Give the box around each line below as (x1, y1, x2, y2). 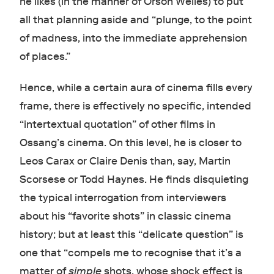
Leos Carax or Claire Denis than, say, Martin (19, 155, 231, 168)
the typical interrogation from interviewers (19, 191, 226, 205)
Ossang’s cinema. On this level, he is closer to (19, 136, 242, 150)
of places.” (19, 50, 73, 64)
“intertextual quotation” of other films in (19, 118, 215, 131)
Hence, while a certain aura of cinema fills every (19, 81, 253, 95)
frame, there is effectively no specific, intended (19, 100, 251, 113)
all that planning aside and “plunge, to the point (19, 13, 252, 27)
